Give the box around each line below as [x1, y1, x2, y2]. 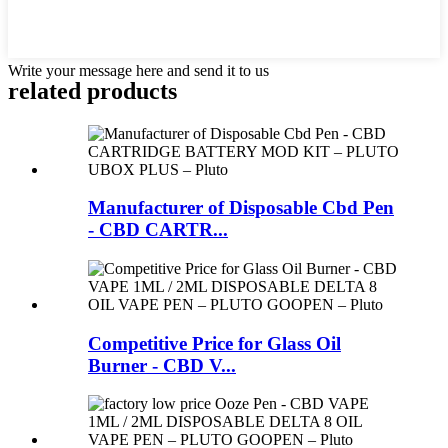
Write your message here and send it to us [8, 61, 269, 79]
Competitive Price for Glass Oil [88, 332, 341, 354]
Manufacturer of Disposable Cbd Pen [88, 197, 394, 219]
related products [8, 77, 177, 104]
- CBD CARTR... [88, 219, 228, 241]
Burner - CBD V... [88, 354, 236, 376]
